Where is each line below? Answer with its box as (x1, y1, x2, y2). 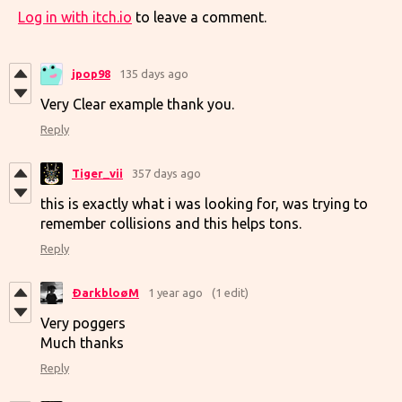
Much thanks (40, 334, 124, 351)
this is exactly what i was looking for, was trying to (40, 195, 368, 212)
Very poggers (40, 314, 126, 331)
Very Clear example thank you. (40, 95, 234, 112)
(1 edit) (212, 286, 249, 299)
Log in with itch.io (18, 8, 132, 25)
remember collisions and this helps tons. (40, 214, 301, 232)
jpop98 (72, 67, 110, 80)
